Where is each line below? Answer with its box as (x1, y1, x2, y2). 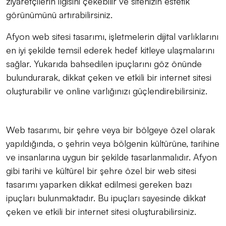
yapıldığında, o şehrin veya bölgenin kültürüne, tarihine (6, 138, 219, 149)
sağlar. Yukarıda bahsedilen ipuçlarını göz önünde (6, 58, 202, 70)
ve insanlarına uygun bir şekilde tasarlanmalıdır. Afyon (6, 151, 217, 163)
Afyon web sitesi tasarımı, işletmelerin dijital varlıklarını (6, 31, 218, 42)
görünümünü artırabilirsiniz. (6, 9, 112, 21)
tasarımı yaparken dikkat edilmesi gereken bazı (6, 179, 192, 190)
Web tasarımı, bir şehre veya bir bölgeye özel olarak (6, 124, 215, 136)
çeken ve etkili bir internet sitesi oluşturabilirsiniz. (6, 206, 196, 217)
